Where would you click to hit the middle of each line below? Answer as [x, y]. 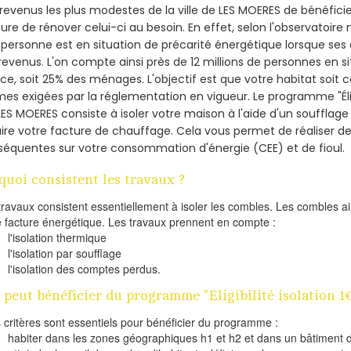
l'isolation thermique [58, 237]
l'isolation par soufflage [65, 253]
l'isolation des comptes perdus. [85, 268]
